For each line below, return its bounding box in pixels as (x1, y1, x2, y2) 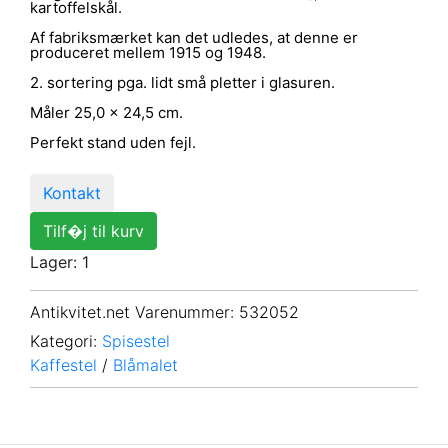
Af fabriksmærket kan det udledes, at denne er (30, 27, 358, 47)
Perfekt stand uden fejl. (30, 132, 196, 152)
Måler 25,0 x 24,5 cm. (30, 102, 183, 122)
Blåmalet (113, 355, 178, 376)
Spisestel (102, 331, 170, 352)
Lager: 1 (30, 251, 89, 272)
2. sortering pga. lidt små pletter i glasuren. (30, 72, 335, 92)
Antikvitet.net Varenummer (30, 302, 230, 323)
